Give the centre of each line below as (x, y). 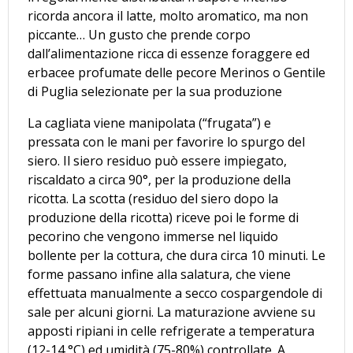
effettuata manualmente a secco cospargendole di (175, 293)
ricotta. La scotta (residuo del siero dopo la (153, 198)
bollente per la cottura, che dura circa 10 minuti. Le (176, 255)
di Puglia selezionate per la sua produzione (155, 91)
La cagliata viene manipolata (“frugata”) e (149, 123)
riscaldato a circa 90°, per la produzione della (159, 179)
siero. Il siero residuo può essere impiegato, (157, 160)
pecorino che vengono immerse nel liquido (153, 236)
